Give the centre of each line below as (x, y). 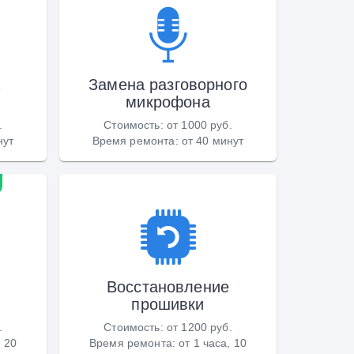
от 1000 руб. (199, 124)
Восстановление (168, 286)
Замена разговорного (168, 84)
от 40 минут (213, 140)
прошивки (168, 304)
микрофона (168, 102)
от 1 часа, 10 (213, 343)
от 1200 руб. (199, 327)
